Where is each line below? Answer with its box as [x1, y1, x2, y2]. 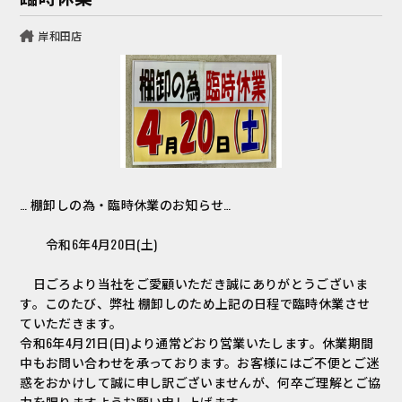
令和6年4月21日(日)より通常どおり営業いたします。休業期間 [20, 332, 374, 352]
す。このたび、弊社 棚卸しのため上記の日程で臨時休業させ [20, 293, 371, 312]
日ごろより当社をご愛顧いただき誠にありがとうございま [20, 273, 368, 293]
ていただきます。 [20, 312, 123, 332]
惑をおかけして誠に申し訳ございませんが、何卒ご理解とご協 [20, 371, 381, 391]
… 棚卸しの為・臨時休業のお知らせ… [20, 194, 232, 214]
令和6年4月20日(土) [20, 233, 170, 253]
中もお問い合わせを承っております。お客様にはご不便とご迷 [20, 352, 380, 371]
